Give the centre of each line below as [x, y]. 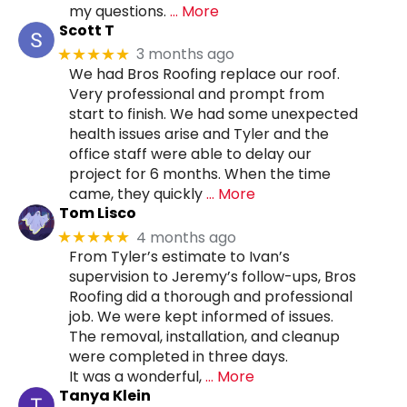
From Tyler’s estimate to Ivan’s [179, 257]
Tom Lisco [97, 213]
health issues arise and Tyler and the [199, 134]
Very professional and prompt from [197, 94]
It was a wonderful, [135, 377]
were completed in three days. [179, 357]
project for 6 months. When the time [200, 174]
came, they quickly [136, 194]
